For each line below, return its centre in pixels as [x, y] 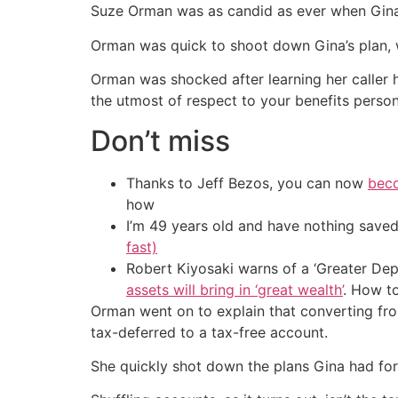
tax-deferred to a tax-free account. [209, 332]
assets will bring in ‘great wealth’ [235, 289]
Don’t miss [160, 140]
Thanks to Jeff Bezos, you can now [247, 183]
